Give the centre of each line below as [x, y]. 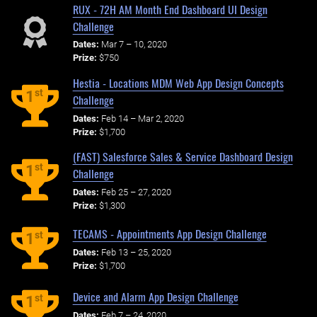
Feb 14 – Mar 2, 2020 [142, 118]
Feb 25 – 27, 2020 [136, 192]
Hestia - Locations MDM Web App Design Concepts [178, 82]
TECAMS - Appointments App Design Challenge [169, 234]
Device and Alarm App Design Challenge [155, 296]
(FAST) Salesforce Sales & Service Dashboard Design [183, 157]
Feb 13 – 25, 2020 [136, 252]
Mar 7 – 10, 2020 [134, 45]
